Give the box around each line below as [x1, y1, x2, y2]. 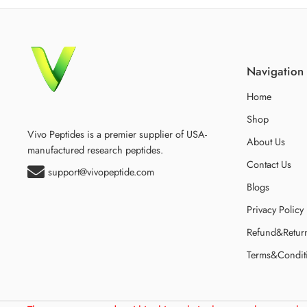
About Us [247, 134, 285, 149]
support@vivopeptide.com [48, 164, 154, 179]
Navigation [247, 62, 304, 79]
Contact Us [247, 157, 291, 172]
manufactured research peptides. [27, 142, 163, 157]
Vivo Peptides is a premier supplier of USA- [27, 126, 207, 141]
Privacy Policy [247, 202, 304, 217]
